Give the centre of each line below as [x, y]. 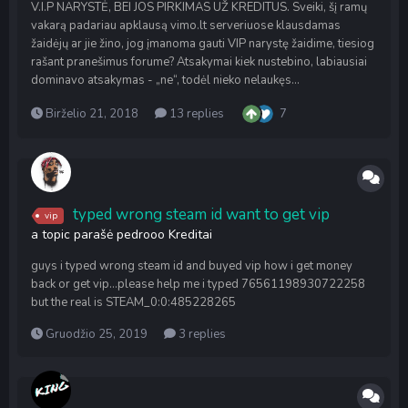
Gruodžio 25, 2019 [97, 334]
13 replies [195, 114]
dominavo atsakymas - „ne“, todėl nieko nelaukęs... [165, 80]
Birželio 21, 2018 [92, 114]
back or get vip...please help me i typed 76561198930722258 [198, 284]
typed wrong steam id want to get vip [201, 214]
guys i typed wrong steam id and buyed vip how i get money [192, 266]
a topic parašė [74, 235]
